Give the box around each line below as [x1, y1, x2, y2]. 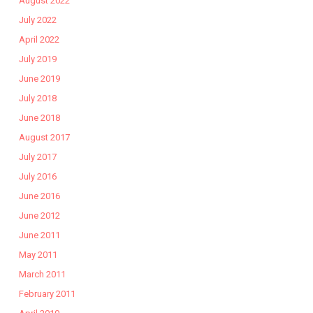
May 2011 [18, 249, 57, 260]
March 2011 [18, 268, 66, 279]
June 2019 [18, 73, 60, 84]
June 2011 [18, 229, 60, 240]
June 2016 [18, 190, 60, 201]
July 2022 [18, 14, 57, 25]
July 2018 [18, 92, 57, 103]
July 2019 [18, 53, 57, 64]
